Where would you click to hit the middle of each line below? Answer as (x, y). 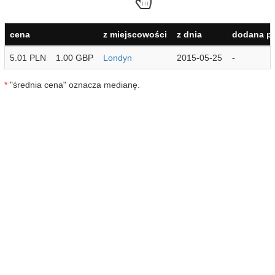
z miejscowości (135, 34)
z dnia (189, 34)
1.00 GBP (75, 58)
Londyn (118, 58)
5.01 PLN (28, 58)
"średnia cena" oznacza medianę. (74, 85)
